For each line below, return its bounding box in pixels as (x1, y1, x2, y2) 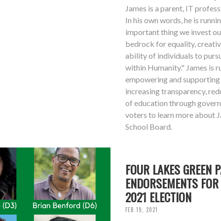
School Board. (125, 122, 172, 132)
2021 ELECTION (125, 188, 191, 206)
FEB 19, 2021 (125, 206, 158, 214)
